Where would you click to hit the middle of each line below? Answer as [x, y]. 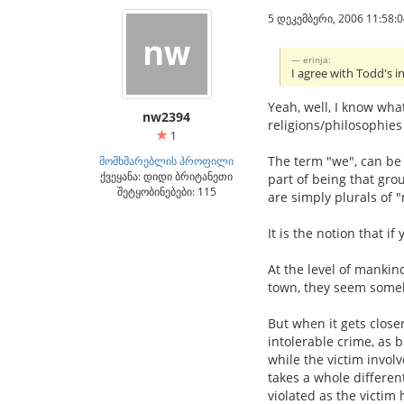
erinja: [317, 60]
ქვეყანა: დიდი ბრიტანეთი [166, 176]
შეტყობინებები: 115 [166, 192]
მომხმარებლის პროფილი [166, 161]
